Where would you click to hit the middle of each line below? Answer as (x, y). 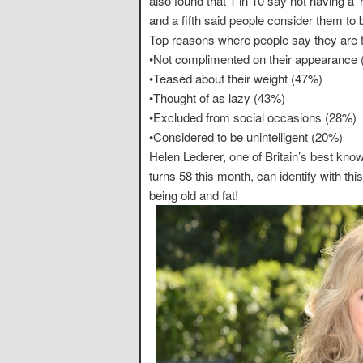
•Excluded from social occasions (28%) (253, 117)
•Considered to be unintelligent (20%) (246, 136)
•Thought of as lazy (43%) (217, 97)
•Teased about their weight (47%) (236, 78)
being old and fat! (194, 194)
